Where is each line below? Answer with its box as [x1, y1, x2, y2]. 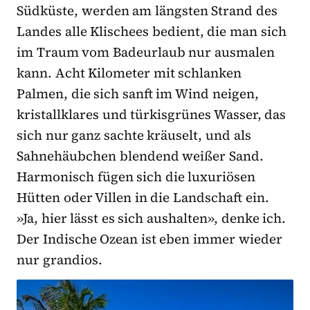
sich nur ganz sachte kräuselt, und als [17, 126, 251, 145]
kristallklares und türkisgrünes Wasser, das [17, 105, 286, 124]
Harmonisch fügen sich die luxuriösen [17, 167, 256, 186]
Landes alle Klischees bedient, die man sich [17, 22, 286, 41]
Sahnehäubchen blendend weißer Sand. [17, 147, 264, 165]
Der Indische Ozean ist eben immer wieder [17, 230, 282, 248]
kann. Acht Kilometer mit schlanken [17, 64, 242, 82]
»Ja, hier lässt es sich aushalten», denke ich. [17, 209, 286, 228]
